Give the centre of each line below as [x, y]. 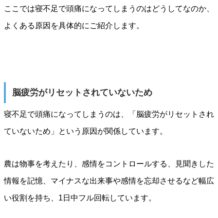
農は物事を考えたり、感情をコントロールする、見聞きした [109, 164]
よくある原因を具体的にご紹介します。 [74, 26]
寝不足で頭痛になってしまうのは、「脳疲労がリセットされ [109, 114]
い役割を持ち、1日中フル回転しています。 [80, 198]
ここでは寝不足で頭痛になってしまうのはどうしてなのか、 [109, 9]
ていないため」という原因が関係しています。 [86, 131]
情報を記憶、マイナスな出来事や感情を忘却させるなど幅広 [109, 181]
